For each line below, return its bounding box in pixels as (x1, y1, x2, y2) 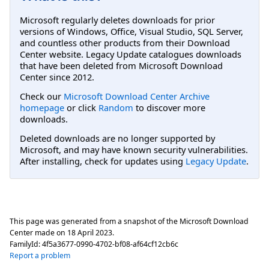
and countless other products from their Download (20, 36, 230, 49)
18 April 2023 (67, 227, 112, 238)
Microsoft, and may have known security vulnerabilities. (20, 144, 248, 156)
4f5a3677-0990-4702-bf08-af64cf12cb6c (42, 238, 178, 249)
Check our (20, 89, 64, 102)
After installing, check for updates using (20, 155, 186, 168)
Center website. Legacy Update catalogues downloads (20, 47, 241, 60)
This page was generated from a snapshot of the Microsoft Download (10, 216, 249, 226)
